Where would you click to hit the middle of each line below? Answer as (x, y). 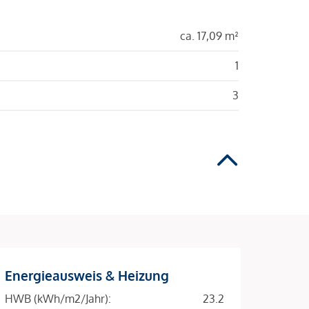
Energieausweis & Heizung (87, 275)
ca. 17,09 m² (209, 36)
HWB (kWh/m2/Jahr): (58, 298)
